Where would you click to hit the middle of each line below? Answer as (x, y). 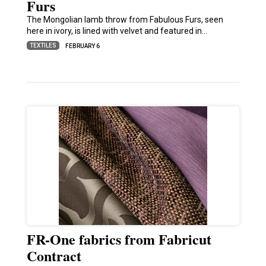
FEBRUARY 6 (82, 46)
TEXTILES (43, 45)
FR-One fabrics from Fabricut (119, 239)
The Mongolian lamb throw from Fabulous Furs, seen (125, 20)
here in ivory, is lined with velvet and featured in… (117, 31)
